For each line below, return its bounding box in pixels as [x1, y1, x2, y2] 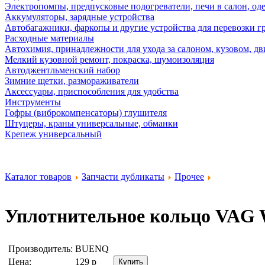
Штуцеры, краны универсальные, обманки [5, 118, 178, 128]
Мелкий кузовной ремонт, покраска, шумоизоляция [5, 54, 214, 64]
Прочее [174, 172, 204, 182]
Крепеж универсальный [5, 129, 102, 139]
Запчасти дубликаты [82, 172, 164, 182]
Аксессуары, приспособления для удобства [5, 86, 179, 96]
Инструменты [5, 97, 61, 107]
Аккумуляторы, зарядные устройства [5, 12, 154, 22]
